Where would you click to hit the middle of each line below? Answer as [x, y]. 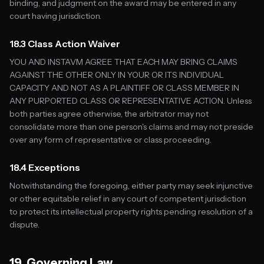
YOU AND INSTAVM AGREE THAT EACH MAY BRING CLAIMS [123, 62]
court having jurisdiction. [55, 16]
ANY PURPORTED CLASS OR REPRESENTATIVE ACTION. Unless [131, 101]
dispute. [24, 225]
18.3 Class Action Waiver [65, 44]
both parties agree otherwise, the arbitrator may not [109, 114]
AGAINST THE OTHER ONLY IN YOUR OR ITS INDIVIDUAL [117, 75]
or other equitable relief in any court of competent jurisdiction [128, 199]
